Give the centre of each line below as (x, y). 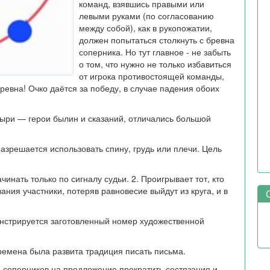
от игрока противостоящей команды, (152, 76)
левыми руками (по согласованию (146, 16)
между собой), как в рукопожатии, (146, 28)
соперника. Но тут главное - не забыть (155, 52)
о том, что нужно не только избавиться (155, 64)
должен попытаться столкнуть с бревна (157, 40)
